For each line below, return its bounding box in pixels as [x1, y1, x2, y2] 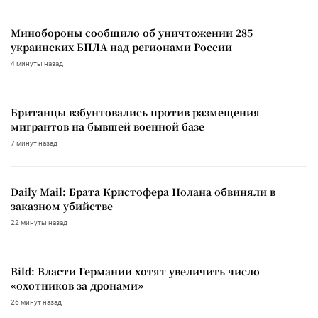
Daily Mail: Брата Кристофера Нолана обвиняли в [11, 184, 275, 199]
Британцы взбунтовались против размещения [11, 104, 260, 119]
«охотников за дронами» [11, 278, 143, 292]
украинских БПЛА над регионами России [11, 39, 232, 54]
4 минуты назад [11, 59, 63, 67]
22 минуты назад [11, 218, 67, 226]
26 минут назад [11, 297, 62, 306]
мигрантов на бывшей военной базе [11, 119, 204, 133]
